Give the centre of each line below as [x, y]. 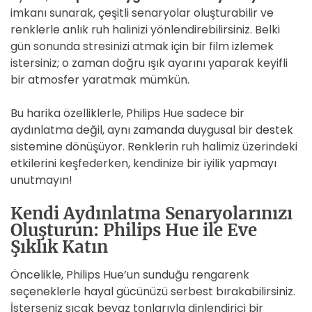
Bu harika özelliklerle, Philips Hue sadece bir [127, 113]
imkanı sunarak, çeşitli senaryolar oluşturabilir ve [142, 13]
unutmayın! [41, 180]
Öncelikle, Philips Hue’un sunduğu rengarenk [130, 275]
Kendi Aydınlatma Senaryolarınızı [151, 213]
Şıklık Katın [59, 247]
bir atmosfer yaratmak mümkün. [100, 80]
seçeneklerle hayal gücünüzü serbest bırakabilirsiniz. [153, 291]
